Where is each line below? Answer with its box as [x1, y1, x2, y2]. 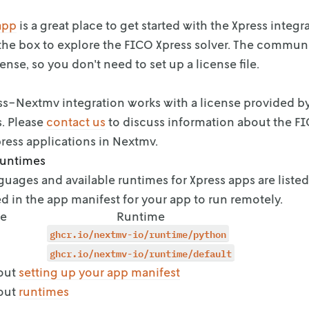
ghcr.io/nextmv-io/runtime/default [50, 245, 232, 260]
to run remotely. [194, 191, 283, 206]
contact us [46, 114, 106, 129]
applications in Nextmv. [26, 133, 158, 148]
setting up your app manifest [19, 264, 180, 279]
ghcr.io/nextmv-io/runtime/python [50, 226, 226, 241]
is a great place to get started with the [17, 17, 229, 32]
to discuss [106, 114, 165, 129]
